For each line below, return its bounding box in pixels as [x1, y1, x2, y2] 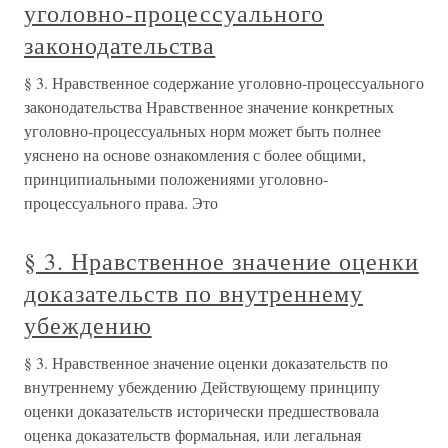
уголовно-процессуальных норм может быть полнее [24, 120, 381, 141]
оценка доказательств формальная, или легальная [24, 424, 361, 445]
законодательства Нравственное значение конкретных [24, 96, 394, 117]
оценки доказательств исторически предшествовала [24, 400, 379, 421]
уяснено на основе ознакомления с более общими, [24, 144, 366, 165]
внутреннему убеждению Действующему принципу [24, 376, 380, 397]
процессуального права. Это [24, 192, 218, 213]
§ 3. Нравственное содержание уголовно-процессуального [24, 72, 424, 93]
